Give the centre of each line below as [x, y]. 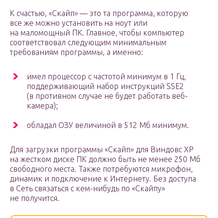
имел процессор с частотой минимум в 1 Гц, [106, 77]
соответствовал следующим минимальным [88, 43]
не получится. [35, 198]
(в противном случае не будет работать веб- [107, 96]
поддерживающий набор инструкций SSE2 [105, 86]
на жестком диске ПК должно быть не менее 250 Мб [105, 159]
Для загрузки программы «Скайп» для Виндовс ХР [102, 150]
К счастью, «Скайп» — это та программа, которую [99, 13]
